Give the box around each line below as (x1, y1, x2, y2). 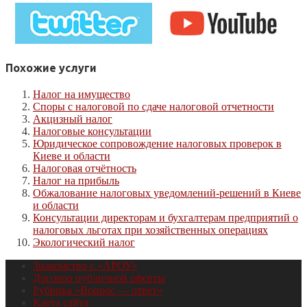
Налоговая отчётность (33, 162, 136, 174)
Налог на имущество (33, 88, 130, 100)
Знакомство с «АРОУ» (33, 259, 137, 271)
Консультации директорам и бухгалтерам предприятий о (33, 211, 298, 223)
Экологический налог (33, 236, 135, 248)
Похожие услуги (5, 61, 97, 74)
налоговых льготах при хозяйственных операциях (33, 223, 268, 236)
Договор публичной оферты (33, 271, 165, 284)
